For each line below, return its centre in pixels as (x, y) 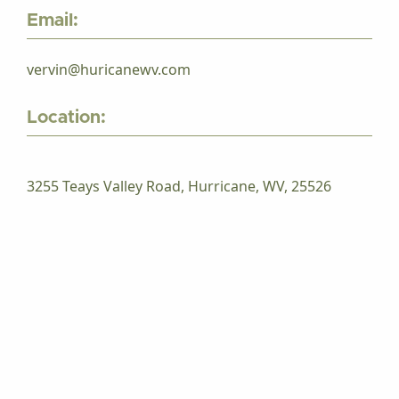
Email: (53, 20)
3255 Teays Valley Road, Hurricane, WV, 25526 (179, 186)
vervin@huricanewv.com (109, 69)
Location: (66, 118)
